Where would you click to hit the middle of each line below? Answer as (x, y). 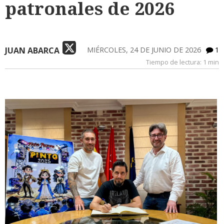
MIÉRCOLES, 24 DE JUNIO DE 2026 (144, 49)
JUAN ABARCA (32, 50)
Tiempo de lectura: (174, 62)
